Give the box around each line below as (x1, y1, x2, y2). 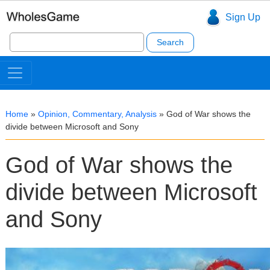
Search (8, 31, 40, 41)
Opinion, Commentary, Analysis (38, 109, 157, 119)
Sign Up (225, 12, 260, 23)
